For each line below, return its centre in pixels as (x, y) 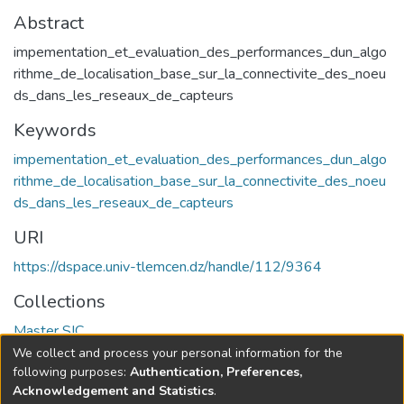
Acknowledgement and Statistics (113, 390)
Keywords (55, 130)
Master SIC (49, 331)
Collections (60, 301)
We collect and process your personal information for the (178, 353)
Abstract (49, 23)
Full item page (86, 372)
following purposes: (71, 372)
